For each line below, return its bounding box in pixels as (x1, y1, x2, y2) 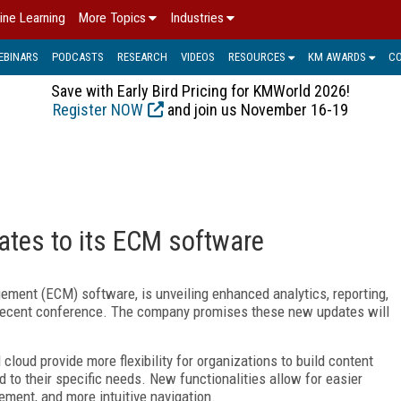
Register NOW (53, 99, 143, 119)
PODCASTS (52, 49, 104, 64)
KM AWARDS (308, 49, 366, 64)
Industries (170, 10, 224, 26)
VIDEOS (181, 49, 215, 64)
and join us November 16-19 (164, 99, 348, 119)
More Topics (79, 10, 146, 26)
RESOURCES (228, 49, 286, 64)
